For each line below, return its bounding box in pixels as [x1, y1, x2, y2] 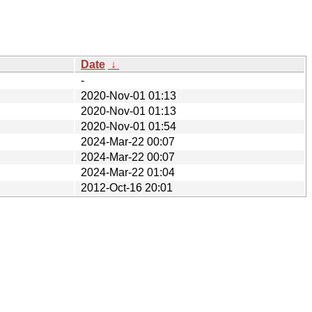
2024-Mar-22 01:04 [81, 166, 175, 178]
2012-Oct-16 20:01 [81, 181, 173, 194]
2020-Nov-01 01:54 [81, 120, 176, 132]
